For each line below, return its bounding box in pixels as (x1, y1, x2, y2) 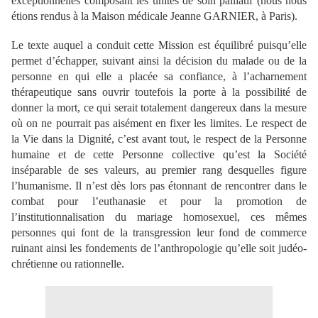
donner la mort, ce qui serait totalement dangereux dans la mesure (11, 102, 307, 114)
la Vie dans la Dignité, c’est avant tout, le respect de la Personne (11, 133, 307, 145)
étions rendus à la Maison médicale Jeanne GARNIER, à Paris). (11, 10, 297, 22)
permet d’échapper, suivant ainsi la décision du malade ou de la (11, 55, 307, 67)
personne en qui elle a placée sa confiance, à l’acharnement (11, 70, 307, 82)
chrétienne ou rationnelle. (11, 258, 124, 270)
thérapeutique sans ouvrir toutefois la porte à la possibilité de (11, 86, 307, 98)
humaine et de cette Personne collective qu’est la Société (11, 148, 307, 160)
